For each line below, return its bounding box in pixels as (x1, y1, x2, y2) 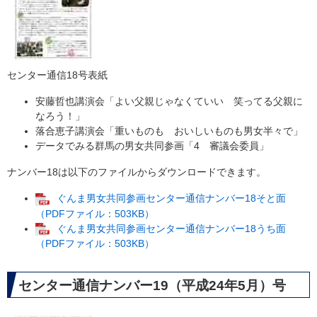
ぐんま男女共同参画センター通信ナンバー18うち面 (57, 222, 286, 234)
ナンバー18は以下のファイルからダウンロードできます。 (7, 166, 266, 178)
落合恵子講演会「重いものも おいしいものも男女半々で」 (35, 125, 303, 137)
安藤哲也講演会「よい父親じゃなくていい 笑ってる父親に (35, 96, 303, 108)
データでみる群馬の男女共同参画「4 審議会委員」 (35, 140, 269, 152)
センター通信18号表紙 (7, 69, 108, 81)
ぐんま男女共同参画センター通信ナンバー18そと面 (57, 192, 286, 204)
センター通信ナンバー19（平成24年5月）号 (18, 278, 286, 294)
